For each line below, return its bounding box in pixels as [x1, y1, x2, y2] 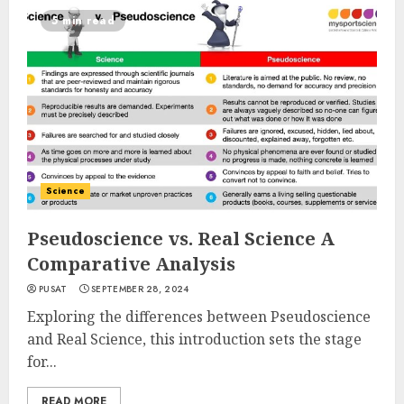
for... [27, 352, 57, 372]
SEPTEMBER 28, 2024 [91, 282, 189, 296]
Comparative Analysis [27, 252, 235, 276]
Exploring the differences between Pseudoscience [27, 307, 371, 326]
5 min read [51, 13, 115, 29]
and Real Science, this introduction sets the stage [27, 329, 362, 349]
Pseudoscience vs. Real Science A [27, 226, 335, 251]
